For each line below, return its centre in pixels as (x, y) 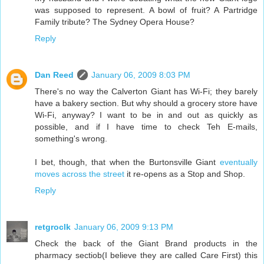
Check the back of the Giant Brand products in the (146, 244)
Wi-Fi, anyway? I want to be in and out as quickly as (146, 115)
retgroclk (53, 227)
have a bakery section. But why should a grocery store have (146, 103)
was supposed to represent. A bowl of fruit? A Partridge (146, 10)
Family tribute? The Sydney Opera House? (115, 22)
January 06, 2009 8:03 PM (141, 75)
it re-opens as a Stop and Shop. (185, 174)
